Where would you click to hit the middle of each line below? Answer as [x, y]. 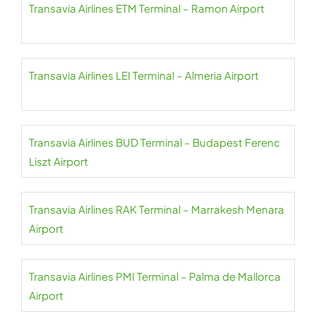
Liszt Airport [59, 162]
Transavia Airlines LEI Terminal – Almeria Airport [144, 75]
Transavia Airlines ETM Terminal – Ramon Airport [147, 8]
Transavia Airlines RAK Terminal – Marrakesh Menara [157, 209]
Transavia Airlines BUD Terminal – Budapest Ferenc [154, 142]
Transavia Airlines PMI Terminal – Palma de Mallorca [155, 276]
